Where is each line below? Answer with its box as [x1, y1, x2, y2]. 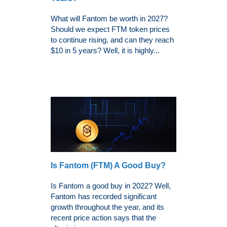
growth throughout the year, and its [51, 202, 164, 211]
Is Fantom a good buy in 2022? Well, [51, 181, 171, 190]
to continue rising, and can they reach [51, 35, 174, 45]
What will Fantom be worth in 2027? [51, 14, 168, 23]
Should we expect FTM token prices [51, 25, 170, 34]
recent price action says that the [51, 213, 156, 222]
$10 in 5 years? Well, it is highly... [51, 46, 160, 55]
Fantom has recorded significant [51, 192, 157, 201]
